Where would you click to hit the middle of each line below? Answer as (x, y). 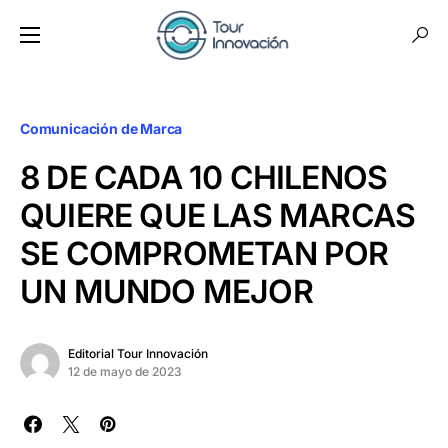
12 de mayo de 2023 (125, 371)
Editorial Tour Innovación (138, 353)
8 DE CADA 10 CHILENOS (204, 177)
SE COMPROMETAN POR (204, 253)
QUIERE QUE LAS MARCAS (218, 215)
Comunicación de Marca (101, 128)
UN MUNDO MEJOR (166, 291)
